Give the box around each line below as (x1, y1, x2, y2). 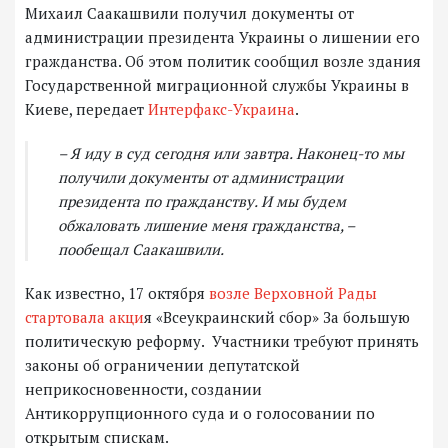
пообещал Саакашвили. (58, 239, 224, 260)
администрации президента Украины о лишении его (25, 27, 420, 48)
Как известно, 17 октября (25, 283, 205, 304)
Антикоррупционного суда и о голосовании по (25, 403, 375, 424)
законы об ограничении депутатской (25, 355, 300, 376)
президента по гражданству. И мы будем (58, 191, 346, 212)
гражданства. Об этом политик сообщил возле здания (25, 51, 421, 72)
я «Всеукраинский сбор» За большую (144, 307, 410, 328)
